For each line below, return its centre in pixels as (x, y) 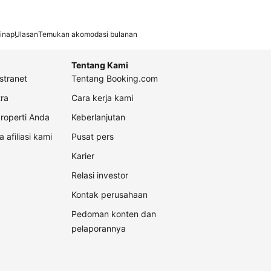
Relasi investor (100, 175)
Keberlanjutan (98, 117)
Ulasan (26, 34)
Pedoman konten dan (114, 214)
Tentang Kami (100, 65)
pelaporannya (99, 229)
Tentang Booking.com (115, 79)
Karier (83, 156)
